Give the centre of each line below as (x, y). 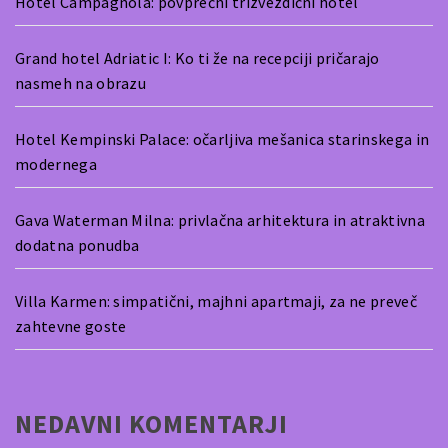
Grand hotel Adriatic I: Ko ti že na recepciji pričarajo (197, 57)
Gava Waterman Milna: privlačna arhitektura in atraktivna (220, 219)
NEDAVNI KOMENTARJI (151, 423)
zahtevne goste (71, 325)
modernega (56, 163)
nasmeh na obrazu (81, 82)
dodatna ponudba (77, 244)
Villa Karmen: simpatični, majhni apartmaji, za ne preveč (216, 300)
